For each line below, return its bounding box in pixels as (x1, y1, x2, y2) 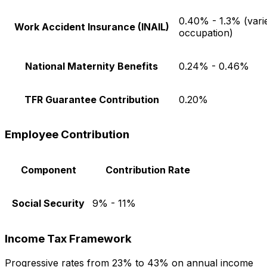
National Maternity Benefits (25, 60, 158, 72)
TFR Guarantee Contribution (24, 93, 159, 105)
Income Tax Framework (5, 231, 132, 246)
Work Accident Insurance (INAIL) (14, 20, 169, 33)
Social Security (12, 197, 85, 210)
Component (20, 164, 76, 176)
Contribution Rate (105, 164, 190, 176)
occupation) (179, 26, 233, 39)
